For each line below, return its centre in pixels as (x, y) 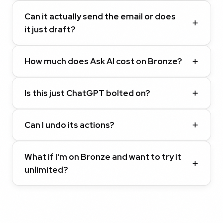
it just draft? (50, 29)
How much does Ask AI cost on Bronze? (103, 61)
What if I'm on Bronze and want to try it (103, 157)
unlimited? (46, 170)
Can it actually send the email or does (100, 16)
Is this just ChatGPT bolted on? (87, 93)
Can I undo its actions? (69, 125)
